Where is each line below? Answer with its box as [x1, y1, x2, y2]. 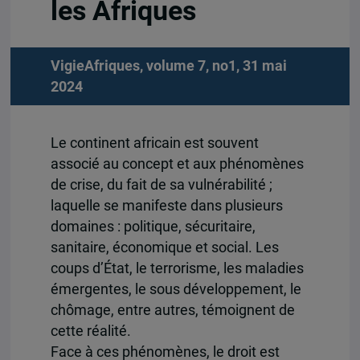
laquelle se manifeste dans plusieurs [50, 197, 283, 214]
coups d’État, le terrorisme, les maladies [50, 260, 304, 276]
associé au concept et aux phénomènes [50, 155, 304, 172]
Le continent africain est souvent [50, 134, 259, 151]
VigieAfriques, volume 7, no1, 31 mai [50, 58, 287, 75]
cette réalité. [50, 322, 131, 339]
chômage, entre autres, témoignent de [50, 301, 295, 318]
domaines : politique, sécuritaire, [50, 218, 256, 235]
